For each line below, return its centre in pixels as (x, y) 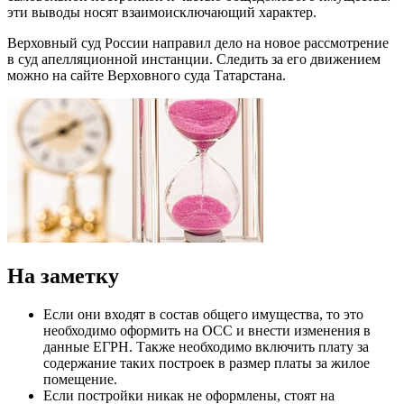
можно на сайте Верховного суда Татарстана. (147, 75)
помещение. (80, 379)
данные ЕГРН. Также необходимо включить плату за (206, 346)
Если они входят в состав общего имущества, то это (203, 314)
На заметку (63, 275)
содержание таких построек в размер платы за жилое (207, 363)
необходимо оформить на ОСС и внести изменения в (207, 330)
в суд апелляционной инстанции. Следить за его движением (194, 59)
